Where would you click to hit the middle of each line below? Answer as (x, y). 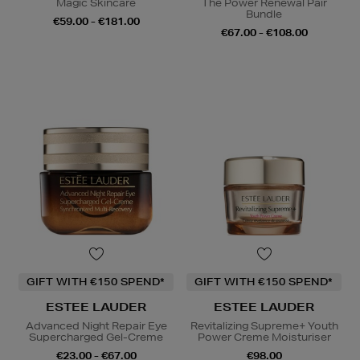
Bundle (264, 14)
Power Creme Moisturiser (264, 337)
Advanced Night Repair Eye (96, 326)
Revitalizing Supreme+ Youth (264, 326)
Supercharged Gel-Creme (96, 337)
